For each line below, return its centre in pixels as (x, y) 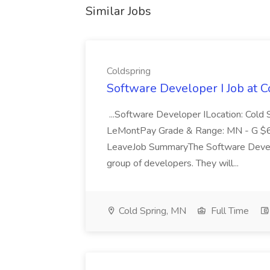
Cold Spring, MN (151, 211)
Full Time (229, 211)
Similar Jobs (118, 11)
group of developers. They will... (174, 163)
